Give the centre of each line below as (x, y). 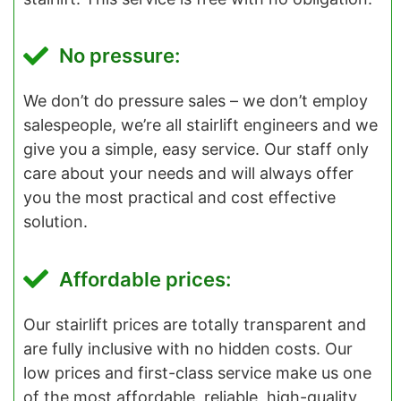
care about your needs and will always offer (188, 174)
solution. (55, 222)
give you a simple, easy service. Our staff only (196, 149)
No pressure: (119, 56)
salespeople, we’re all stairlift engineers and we (200, 125)
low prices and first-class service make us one (197, 372)
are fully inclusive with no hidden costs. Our (188, 348)
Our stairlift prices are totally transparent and (195, 324)
